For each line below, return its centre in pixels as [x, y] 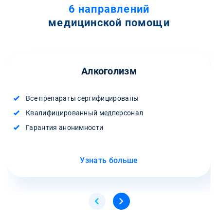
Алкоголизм [109, 71]
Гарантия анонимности [65, 127]
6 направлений [109, 9]
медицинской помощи [109, 22]
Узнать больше [109, 160]
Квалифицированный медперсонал [85, 113]
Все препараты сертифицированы [82, 98]
